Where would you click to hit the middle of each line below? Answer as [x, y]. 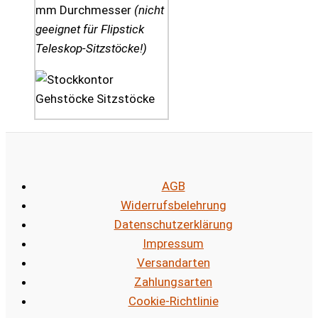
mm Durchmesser [85, 10]
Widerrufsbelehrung [173, 205]
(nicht [149, 10]
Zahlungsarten [173, 281]
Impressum [173, 243]
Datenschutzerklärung [173, 224]
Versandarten [173, 262]
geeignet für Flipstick [90, 29]
